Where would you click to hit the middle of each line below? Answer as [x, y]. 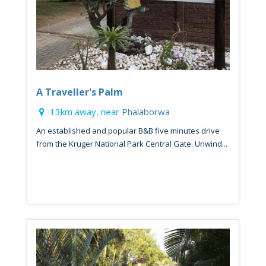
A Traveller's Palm [80, 92]
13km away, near [85, 111]
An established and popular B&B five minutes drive [128, 130]
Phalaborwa [146, 111]
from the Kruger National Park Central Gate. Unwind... [132, 143]
